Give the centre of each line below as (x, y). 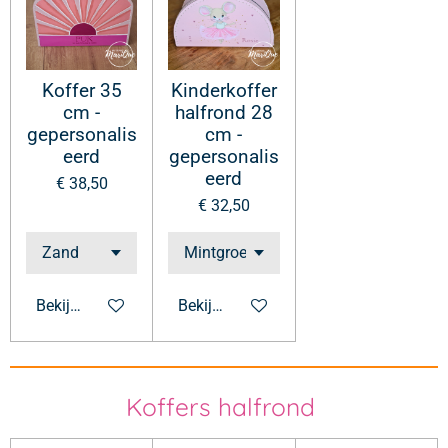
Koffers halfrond (224, 407)
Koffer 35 (81, 91)
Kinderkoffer (223, 91)
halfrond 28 (223, 113)
